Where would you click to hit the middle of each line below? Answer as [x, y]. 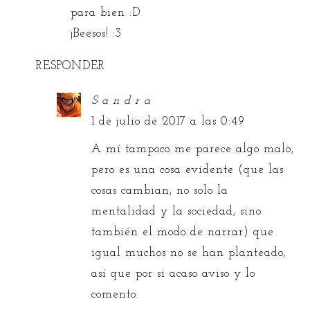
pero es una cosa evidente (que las [188, 170]
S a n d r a [121, 100]
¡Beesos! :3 [97, 33]
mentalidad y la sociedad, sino [177, 211]
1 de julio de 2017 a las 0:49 [168, 121]
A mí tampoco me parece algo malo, [193, 149]
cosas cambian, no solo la [160, 190]
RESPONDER [71, 66]
